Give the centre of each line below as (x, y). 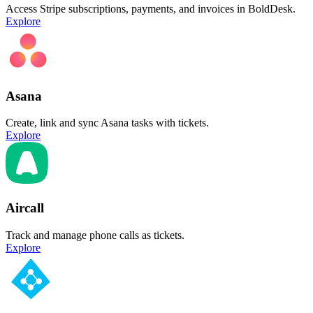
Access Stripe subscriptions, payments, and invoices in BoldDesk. (151, 8)
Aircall (25, 208)
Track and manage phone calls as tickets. (95, 235)
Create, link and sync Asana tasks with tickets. (107, 123)
